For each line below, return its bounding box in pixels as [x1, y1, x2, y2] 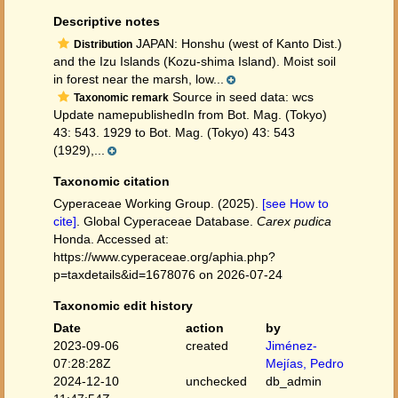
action [186, 321, 225, 335]
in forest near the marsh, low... [53, 72, 224, 86]
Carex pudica [257, 214, 331, 228]
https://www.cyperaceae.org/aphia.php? [53, 250, 275, 264]
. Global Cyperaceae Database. [76, 214, 257, 228]
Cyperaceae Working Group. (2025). [53, 196, 262, 211]
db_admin [265, 374, 322, 388]
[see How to [262, 196, 329, 211]
